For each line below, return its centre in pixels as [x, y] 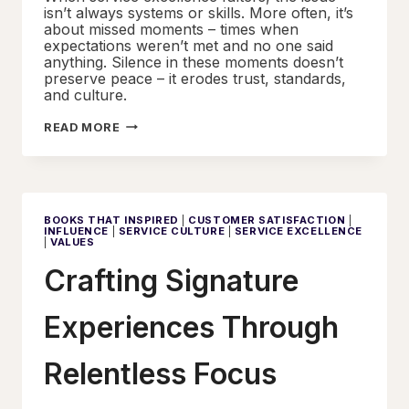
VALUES [73, 241]
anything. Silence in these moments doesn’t [194, 62]
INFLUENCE [77, 231]
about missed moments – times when [171, 29]
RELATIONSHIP [168, 199]
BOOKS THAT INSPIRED [111, 220]
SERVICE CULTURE [172, 231]
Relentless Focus [160, 374]
